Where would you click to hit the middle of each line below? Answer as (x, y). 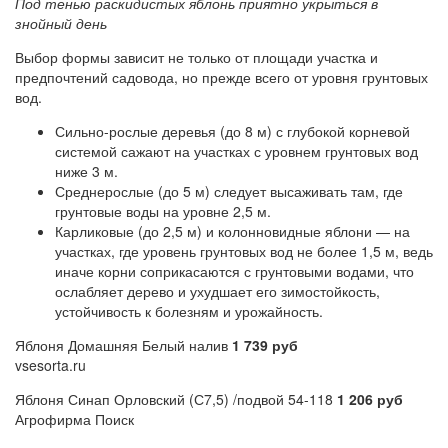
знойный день (61, 23)
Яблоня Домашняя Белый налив (123, 345)
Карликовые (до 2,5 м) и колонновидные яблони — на (232, 231)
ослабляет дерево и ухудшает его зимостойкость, (217, 291)
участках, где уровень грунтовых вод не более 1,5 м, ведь (244, 251)
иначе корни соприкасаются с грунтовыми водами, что (234, 271)
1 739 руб (265, 345)
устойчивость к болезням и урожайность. (189, 311)
